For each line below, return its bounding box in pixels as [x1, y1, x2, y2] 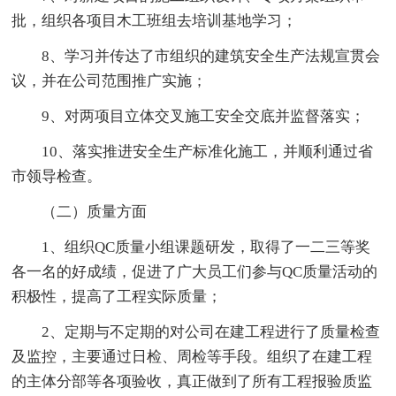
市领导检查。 [11, 167, 103, 185]
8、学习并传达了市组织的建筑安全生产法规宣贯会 [42, 47, 381, 65]
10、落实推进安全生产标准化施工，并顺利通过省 [42, 142, 374, 160]
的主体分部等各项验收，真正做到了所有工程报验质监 [11, 372, 373, 390]
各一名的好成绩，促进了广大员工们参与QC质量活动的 [11, 263, 378, 280]
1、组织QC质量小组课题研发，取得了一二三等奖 [42, 238, 371, 255]
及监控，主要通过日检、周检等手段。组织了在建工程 [11, 347, 373, 365]
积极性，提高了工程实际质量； [11, 287, 223, 305]
